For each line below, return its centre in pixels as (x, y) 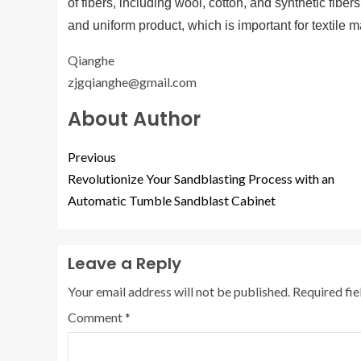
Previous (92, 157)
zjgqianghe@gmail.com (132, 82)
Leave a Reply (124, 263)
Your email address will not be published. (179, 291)
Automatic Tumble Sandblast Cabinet (172, 200)
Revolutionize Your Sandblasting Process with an (201, 178)
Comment (96, 317)
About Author (134, 119)
